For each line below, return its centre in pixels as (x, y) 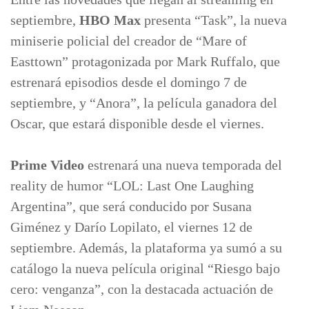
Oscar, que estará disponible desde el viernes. (137, 123)
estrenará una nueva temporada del (183, 165)
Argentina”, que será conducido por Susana (131, 206)
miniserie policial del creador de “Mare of (129, 41)
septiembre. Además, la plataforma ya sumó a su (146, 248)
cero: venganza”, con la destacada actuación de (142, 289)
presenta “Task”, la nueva (214, 20)
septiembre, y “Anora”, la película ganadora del (144, 103)
